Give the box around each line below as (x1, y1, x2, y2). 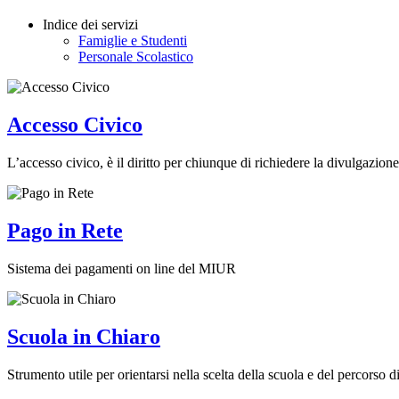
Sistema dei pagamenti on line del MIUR (7, 260, 236, 276)
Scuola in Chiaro (7, 324, 160, 348)
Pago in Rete (7, 218, 123, 242)
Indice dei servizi (43, 17, 138, 33)
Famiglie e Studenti (78, 33, 187, 49)
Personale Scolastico (78, 49, 193, 65)
